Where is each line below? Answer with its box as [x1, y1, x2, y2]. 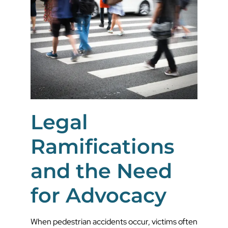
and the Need [31, 158, 172, 184]
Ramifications [31, 134, 175, 159]
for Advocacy [31, 183, 166, 208]
